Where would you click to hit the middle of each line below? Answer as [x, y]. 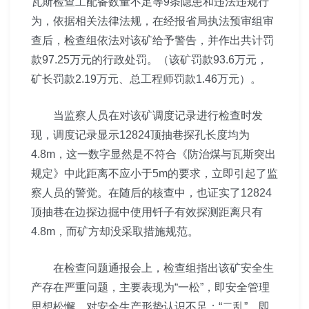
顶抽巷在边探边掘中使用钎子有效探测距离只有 [147, 212]
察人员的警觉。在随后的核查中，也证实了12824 [151, 193]
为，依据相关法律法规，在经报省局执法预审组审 [152, 21]
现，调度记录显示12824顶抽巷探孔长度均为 [140, 135]
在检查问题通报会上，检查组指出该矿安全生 [152, 268]
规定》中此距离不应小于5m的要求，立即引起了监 [154, 173]
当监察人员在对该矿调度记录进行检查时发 [147, 116]
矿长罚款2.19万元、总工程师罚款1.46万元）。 [146, 79]
